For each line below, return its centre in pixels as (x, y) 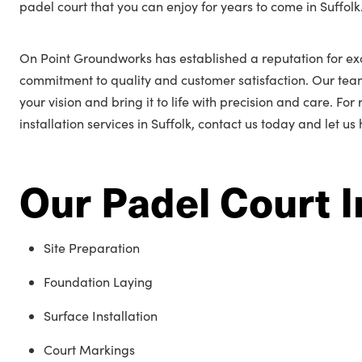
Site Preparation (92, 248)
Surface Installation (101, 316)
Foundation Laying (98, 282)
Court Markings (89, 349)
